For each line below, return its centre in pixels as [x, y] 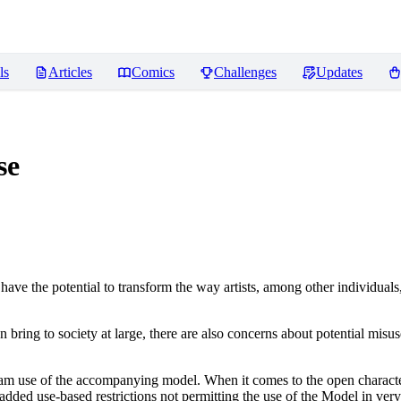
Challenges [245, 72]
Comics [153, 72]
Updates [339, 72]
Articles [70, 72]
